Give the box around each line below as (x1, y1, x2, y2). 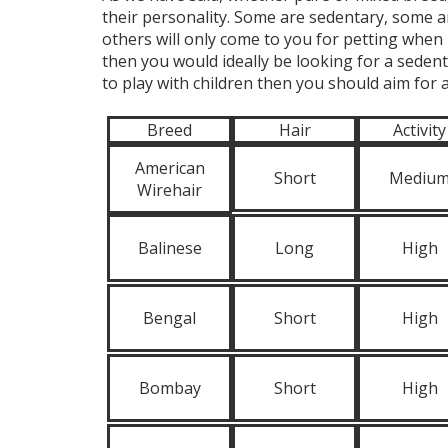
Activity (393, 119, 446, 141)
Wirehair (137, 179, 202, 201)
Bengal (143, 307, 196, 329)
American (134, 157, 205, 179)
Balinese (137, 237, 202, 259)
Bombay (138, 377, 201, 399)
